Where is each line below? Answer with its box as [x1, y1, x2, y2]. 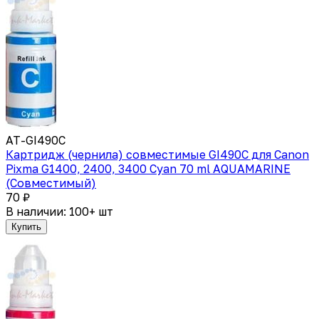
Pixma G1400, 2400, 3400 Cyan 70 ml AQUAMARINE [6, 161, 291, 176]
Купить [11, 221, 41, 232]
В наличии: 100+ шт [6, 204, 113, 219]
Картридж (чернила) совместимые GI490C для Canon [6, 147, 309, 162]
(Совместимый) [6, 175, 96, 190]
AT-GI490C [6, 132, 66, 147]
